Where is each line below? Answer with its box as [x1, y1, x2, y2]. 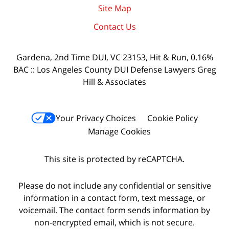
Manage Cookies [87, 125, 151, 137]
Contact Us [93, 21, 136, 33]
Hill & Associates [83, 76, 146, 88]
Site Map [98, 3, 131, 14]
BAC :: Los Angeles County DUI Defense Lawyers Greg [13, 64, 216, 76]
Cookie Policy [147, 112, 198, 124]
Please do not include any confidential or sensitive [18, 180, 211, 192]
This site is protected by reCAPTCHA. [44, 153, 185, 165]
